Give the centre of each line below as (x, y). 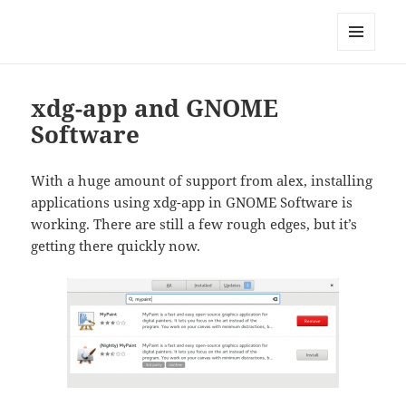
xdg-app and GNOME (155, 108)
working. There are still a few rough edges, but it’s (194, 224)
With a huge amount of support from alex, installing (202, 181)
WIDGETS (363, 88)
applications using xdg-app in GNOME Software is (192, 203)
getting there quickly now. (116, 246)
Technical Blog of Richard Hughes (197, 25)
